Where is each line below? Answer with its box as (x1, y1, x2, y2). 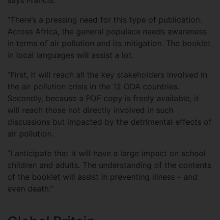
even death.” (7, 184, 53, 194)
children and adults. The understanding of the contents (7, 160, 211, 170)
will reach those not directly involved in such (7, 105, 173, 115)
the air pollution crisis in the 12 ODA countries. (7, 82, 179, 92)
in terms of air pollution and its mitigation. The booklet (7, 38, 211, 49)
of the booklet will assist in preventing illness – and (7, 172, 197, 182)
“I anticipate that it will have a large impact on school (7, 148, 206, 159)
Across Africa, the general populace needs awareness (7, 27, 207, 37)
